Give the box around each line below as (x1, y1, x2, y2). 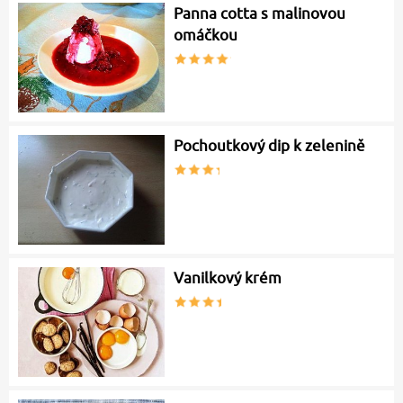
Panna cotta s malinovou (174, 4, 346, 23)
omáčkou (174, 26, 238, 45)
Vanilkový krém (174, 268, 282, 287)
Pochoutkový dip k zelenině (174, 137, 366, 156)
